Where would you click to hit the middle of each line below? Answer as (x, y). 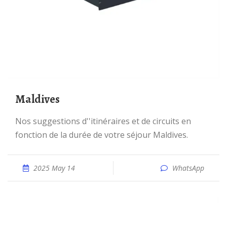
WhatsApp (188, 168)
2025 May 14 (54, 168)
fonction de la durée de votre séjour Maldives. (102, 135)
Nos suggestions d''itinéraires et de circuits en (18, 121)
